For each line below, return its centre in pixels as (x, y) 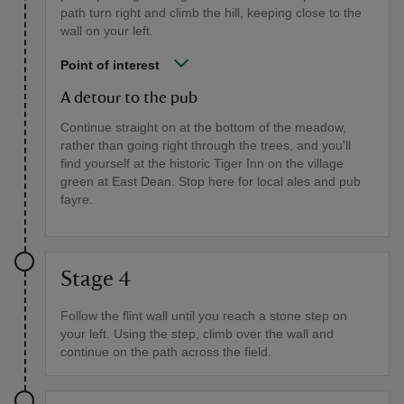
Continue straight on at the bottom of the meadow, (203, 127)
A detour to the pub (129, 98)
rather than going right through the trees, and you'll (206, 145)
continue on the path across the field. (166, 351)
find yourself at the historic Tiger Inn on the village (202, 163)
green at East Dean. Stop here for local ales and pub (211, 181)
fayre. (77, 199)
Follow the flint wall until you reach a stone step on (204, 315)
